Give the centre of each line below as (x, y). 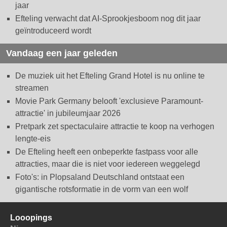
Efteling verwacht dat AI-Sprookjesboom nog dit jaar (108, 19)
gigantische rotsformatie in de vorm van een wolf (102, 190)
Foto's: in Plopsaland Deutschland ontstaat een (100, 177)
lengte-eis (33, 139)
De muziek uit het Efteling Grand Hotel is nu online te (110, 76)
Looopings (31, 218)
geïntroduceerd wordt (53, 31)
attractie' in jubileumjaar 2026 (68, 113)
